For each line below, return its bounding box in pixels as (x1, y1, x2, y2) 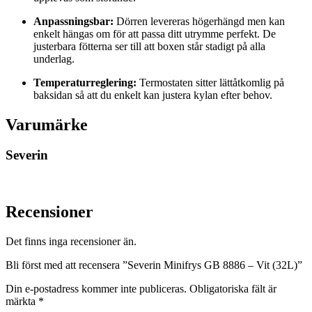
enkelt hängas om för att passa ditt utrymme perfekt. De (33, 27, 276, 40)
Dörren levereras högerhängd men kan (114, 15, 285, 27)
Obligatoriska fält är (189, 282, 276, 295)
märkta (6, 295, 38, 307)
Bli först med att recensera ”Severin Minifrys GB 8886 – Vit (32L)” (6, 258, 302, 271)
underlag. (33, 52, 75, 65)
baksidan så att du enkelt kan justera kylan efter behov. (33, 88, 272, 101)
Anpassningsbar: (33, 15, 114, 27)
